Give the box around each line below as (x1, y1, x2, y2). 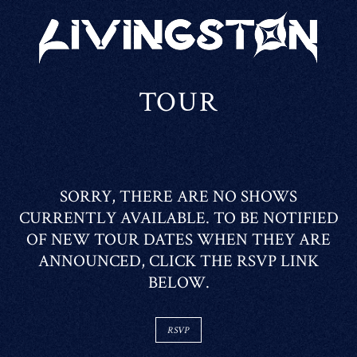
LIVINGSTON (38, 12, 161, 34)
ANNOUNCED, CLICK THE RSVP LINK (38, 250, 319, 272)
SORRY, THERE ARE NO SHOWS (60, 186, 297, 207)
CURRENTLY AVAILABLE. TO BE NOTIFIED (18, 207, 339, 229)
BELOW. (147, 272, 210, 293)
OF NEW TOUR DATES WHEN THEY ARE (26, 229, 331, 250)
